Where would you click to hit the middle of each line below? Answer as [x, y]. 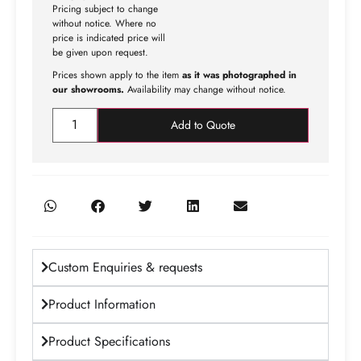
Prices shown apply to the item [117, 75]
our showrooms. [88, 89]
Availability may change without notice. [205, 89]
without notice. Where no [104, 24]
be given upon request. [100, 53]
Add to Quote [203, 124]
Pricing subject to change [105, 9]
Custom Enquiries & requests [125, 267]
